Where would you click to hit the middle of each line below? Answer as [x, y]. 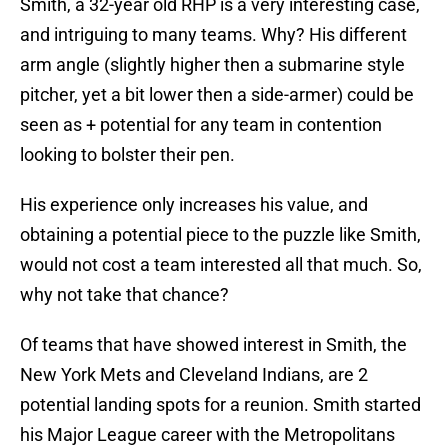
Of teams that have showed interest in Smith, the [213, 345]
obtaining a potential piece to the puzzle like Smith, [220, 235]
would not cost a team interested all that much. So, [221, 265]
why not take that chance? [124, 295]
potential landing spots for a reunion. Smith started [220, 405]
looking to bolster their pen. [127, 155]
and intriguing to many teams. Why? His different [213, 35]
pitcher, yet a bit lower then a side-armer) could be [217, 95]
